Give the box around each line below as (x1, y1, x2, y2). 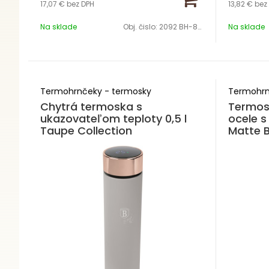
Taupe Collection (40, 123, 132, 138)
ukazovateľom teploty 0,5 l (40, 111, 187, 126)
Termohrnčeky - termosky (40, 85, 151, 97)
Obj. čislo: (123, 22, 160, 32)
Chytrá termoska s (40, 99, 142, 114)
